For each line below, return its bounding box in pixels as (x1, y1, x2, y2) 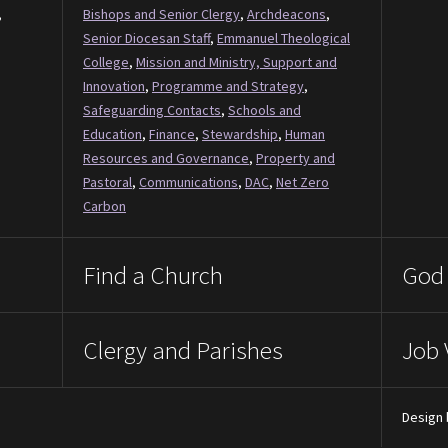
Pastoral (83, 172, 132, 191)
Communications (139, 172, 238, 191)
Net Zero (276, 172, 329, 191)
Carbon (83, 196, 126, 215)
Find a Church (83, 258, 223, 291)
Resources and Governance (83, 148, 249, 167)
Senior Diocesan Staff (83, 28, 210, 47)
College (83, 52, 129, 71)
